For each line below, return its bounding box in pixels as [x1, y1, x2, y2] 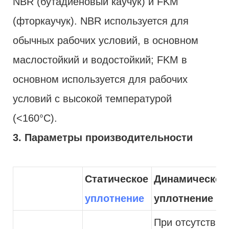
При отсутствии [154, 216, 227, 228]
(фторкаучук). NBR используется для [13, 15, 189, 27]
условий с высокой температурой [13, 93, 172, 104]
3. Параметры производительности [13, 131, 193, 143]
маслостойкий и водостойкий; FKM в [13, 54, 187, 65]
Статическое [85, 173, 148, 185]
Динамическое [154, 173, 227, 185]
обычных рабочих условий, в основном [13, 34, 198, 46]
